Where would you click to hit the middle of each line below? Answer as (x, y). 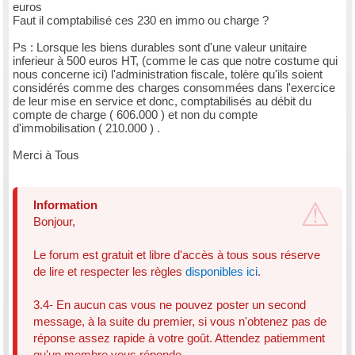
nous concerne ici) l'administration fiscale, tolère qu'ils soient (168, 74)
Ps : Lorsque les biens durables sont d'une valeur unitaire (160, 47)
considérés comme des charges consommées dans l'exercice (174, 88)
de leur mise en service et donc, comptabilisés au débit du (162, 101)
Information (65, 205)
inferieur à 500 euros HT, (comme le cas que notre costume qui (175, 61)
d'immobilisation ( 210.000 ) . (86, 128)
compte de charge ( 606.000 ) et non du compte (135, 115)
